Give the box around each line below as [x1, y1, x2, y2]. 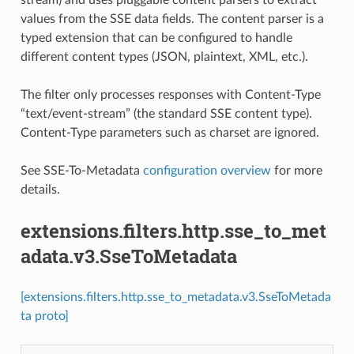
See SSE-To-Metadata [20, 164, 143, 177]
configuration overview [142, 164, 271, 177]
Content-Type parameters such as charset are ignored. [20, 126, 319, 139]
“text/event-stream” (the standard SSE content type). [20, 107, 312, 120]
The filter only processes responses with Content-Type [20, 88, 321, 101]
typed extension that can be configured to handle [20, 31, 292, 44]
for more [270, 164, 322, 177]
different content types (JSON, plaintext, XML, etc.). [20, 50, 308, 63]
